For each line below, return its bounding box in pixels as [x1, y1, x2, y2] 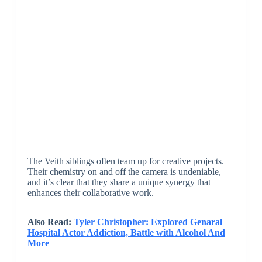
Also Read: [27, 217, 74, 227]
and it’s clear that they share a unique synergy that [27, 177, 211, 188]
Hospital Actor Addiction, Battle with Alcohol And [27, 227, 225, 238]
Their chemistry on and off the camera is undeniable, [27, 167, 221, 177]
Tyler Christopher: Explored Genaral [73, 217, 222, 227]
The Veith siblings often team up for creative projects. [27, 156, 224, 167]
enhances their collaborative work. [27, 188, 154, 198]
